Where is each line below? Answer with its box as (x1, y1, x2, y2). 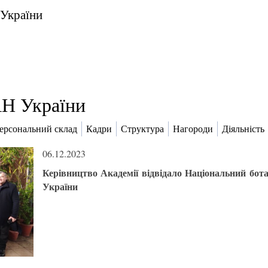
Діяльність (222, 124, 264, 135)
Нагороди (173, 124, 213, 135)
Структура (121, 124, 164, 135)
